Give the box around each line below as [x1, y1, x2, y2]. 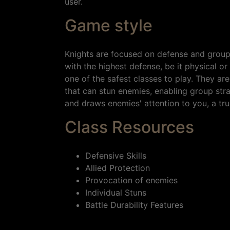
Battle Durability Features [85, 200, 183, 210]
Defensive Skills [85, 150, 146, 161]
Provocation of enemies [85, 175, 178, 186]
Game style [65, 15, 152, 36]
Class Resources [65, 117, 194, 138]
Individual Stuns [85, 187, 146, 198]
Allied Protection [85, 163, 150, 174]
